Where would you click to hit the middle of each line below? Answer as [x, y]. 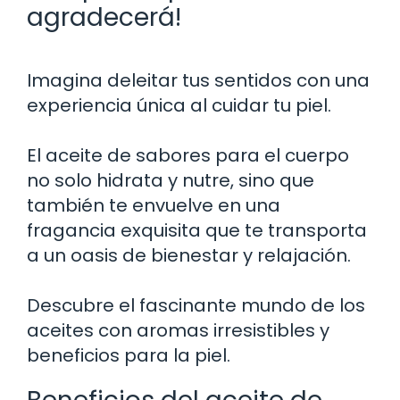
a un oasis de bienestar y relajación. [189, 255]
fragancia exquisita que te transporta [197, 230]
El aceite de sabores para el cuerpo [188, 155]
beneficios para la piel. [129, 355]
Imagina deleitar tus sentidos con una [198, 80]
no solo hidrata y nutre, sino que [171, 180]
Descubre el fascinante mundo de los [196, 305]
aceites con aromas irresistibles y [178, 330]
